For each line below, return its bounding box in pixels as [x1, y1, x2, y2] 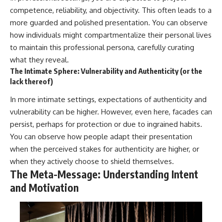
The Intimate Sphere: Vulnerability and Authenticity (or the [10, 66, 202, 75]
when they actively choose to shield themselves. [10, 157, 174, 166]
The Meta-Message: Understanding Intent [10, 167, 198, 181]
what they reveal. [10, 55, 69, 64]
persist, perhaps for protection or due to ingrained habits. [10, 119, 202, 129]
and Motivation [10, 181, 79, 195]
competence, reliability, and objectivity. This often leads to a [10, 5, 212, 15]
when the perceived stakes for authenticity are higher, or [10, 144, 199, 154]
